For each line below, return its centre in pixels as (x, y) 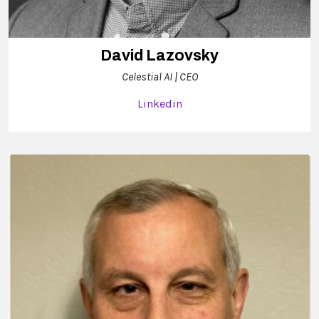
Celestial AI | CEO (159, 76)
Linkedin (159, 103)
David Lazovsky (159, 55)
